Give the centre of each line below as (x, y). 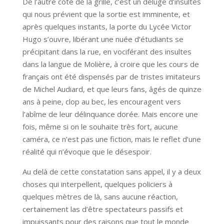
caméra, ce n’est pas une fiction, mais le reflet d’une (111, 139)
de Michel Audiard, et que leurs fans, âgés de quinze (112, 89)
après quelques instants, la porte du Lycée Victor (107, 27)
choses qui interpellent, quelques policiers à (97, 184)
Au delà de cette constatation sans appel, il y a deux (111, 172)
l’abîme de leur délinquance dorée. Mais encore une (110, 114)
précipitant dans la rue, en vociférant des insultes (107, 52)
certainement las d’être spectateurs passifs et (102, 209)
